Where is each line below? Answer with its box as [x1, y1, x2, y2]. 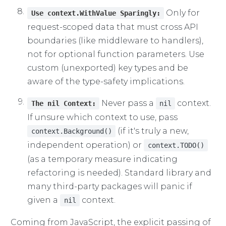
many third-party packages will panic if [27, 181, 193, 191]
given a [27, 195, 61, 205]
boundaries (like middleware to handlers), [27, 35, 204, 45]
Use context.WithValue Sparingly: [31, 9, 160, 17]
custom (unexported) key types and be [27, 63, 189, 73]
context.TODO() [147, 141, 204, 149]
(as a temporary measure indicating [27, 154, 178, 164]
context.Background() [31, 127, 112, 135]
